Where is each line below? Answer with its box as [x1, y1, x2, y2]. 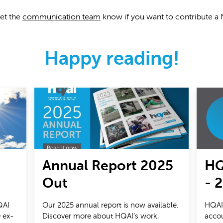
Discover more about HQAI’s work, [42, 212, 160, 221]
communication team [22, 12, 101, 21]
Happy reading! [44, 47, 179, 69]
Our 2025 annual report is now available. [42, 201, 179, 210]
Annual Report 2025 [42, 157, 174, 174]
